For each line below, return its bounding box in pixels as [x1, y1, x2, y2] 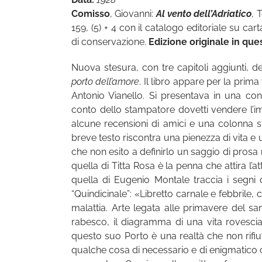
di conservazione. [71, 36, 149, 48]
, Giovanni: [110, 8, 156, 20]
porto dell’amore [71, 76, 140, 88]
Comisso [71, 8, 110, 20]
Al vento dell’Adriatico [156, 8, 252, 20]
